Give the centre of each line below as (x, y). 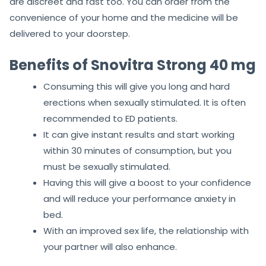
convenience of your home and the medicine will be (124, 18)
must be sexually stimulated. (107, 167)
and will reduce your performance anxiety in (140, 199)
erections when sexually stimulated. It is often (145, 103)
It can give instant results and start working (139, 135)
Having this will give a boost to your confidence (147, 183)
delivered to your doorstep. (70, 34)
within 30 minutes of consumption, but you (137, 151)
